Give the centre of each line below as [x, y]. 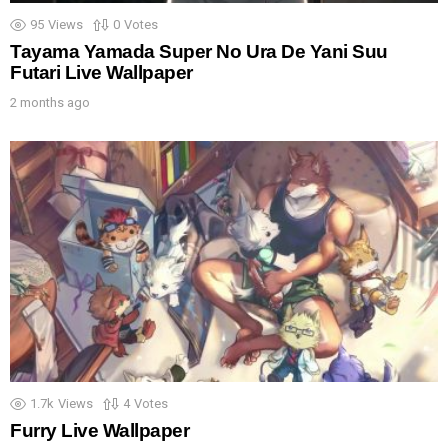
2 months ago [50, 103]
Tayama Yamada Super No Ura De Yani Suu [199, 52]
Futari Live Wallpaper [102, 73]
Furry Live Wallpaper [100, 431]
